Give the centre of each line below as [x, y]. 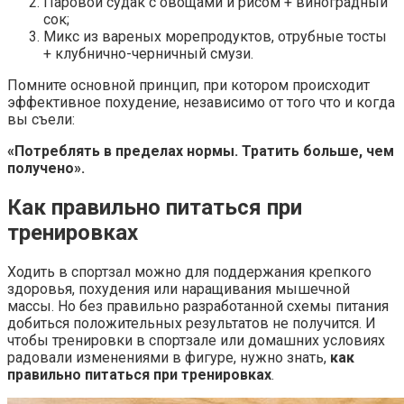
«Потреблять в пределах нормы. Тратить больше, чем [201, 151]
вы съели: [41, 120]
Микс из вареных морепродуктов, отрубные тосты [215, 37]
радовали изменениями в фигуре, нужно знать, [169, 358]
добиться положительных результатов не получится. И [192, 324]
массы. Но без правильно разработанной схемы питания [198, 307]
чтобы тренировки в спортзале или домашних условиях [196, 341]
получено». [46, 169]
